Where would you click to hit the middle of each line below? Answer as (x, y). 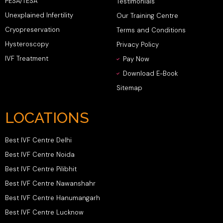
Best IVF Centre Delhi (38, 140)
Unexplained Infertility (39, 15)
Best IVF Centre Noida (40, 155)
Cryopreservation (32, 30)
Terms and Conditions (151, 30)
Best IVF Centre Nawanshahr (50, 184)
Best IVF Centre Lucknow (44, 213)
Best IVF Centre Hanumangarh (53, 198)
